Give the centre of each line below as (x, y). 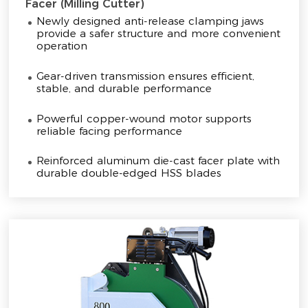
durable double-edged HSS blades (129, 173)
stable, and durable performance (124, 88)
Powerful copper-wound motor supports (144, 118)
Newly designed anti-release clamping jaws (151, 21)
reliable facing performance (110, 131)
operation (62, 46)
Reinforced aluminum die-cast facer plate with (158, 161)
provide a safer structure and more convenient (159, 34)
